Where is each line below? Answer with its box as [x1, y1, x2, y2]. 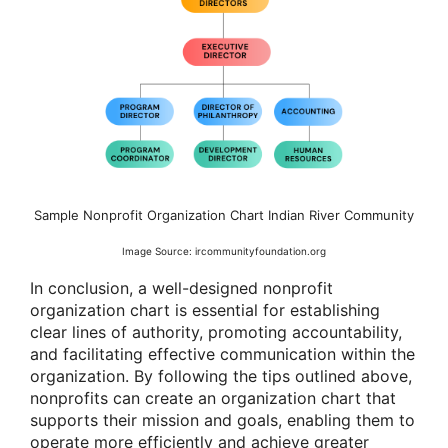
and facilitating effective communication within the [30, 343, 415, 364]
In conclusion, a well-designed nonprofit [30, 277, 333, 298]
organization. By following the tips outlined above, [30, 365, 412, 386]
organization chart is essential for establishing [30, 299, 380, 320]
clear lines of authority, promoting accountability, [30, 321, 402, 342]
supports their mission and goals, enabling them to [30, 409, 415, 430]
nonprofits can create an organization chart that [30, 387, 396, 408]
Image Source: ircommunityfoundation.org [122, 244, 326, 257]
